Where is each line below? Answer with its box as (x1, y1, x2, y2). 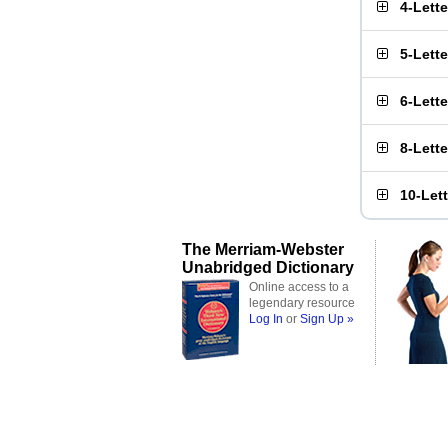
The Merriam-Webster (182, 240, 344, 258)
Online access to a (249, 280, 349, 294)
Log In (249, 312, 283, 326)
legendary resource (249, 296, 355, 310)
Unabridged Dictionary (182, 258, 354, 276)
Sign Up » (300, 312, 354, 326)
